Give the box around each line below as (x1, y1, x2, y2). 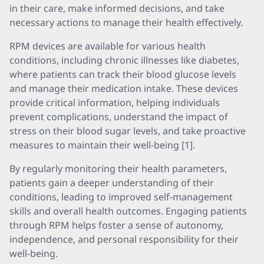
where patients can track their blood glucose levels (9, 68, 236, 81)
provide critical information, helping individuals (9, 96, 220, 109)
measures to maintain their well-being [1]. (9, 138, 195, 151)
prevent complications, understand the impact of (9, 110, 228, 123)
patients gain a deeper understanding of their (9, 176, 214, 189)
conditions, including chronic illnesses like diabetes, (9, 54, 239, 67)
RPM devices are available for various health (9, 39, 206, 52)
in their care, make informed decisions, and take (9, 2, 225, 15)
